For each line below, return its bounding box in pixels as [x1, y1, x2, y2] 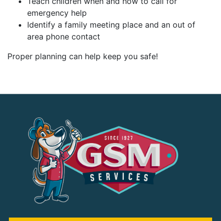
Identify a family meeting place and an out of [27, 20, 195, 30]
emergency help [27, 8, 87, 18]
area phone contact [27, 32, 100, 42]
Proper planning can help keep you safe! [7, 51, 158, 62]
